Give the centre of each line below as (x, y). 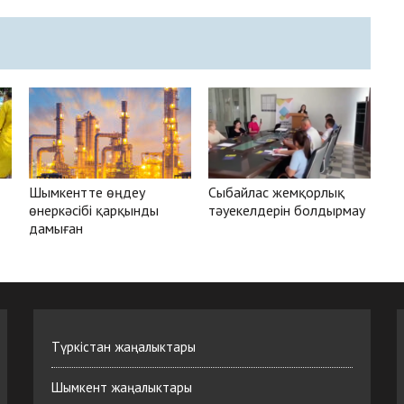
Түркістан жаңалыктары (124, 346)
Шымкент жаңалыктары (122, 387)
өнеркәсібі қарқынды (94, 210)
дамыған (56, 228)
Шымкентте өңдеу (87, 192)
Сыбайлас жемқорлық (277, 192)
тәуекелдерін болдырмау (287, 210)
